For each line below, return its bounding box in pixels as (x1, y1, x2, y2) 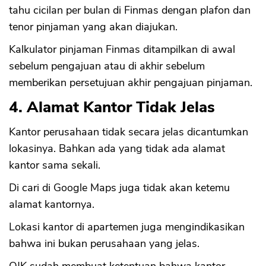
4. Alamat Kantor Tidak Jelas (9, 97, 215, 118)
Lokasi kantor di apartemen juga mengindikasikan (9, 220, 245, 235)
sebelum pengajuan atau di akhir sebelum (9, 59, 205, 74)
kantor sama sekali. (9, 158, 100, 173)
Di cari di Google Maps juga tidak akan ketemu (9, 180, 230, 195)
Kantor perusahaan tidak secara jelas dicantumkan (9, 125, 248, 140)
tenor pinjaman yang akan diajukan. (9, 20, 178, 34)
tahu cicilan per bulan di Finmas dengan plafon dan (9, 3, 251, 18)
